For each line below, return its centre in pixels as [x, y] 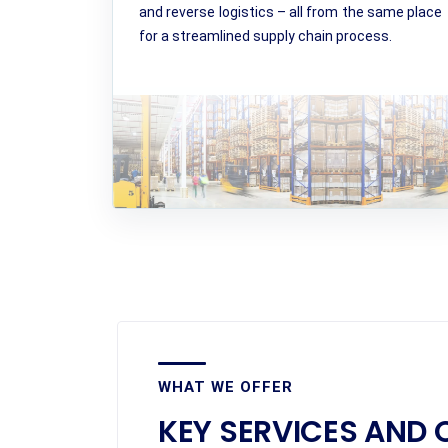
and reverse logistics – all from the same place [290, 12]
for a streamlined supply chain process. [265, 36]
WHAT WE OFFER [225, 387]
